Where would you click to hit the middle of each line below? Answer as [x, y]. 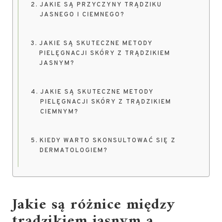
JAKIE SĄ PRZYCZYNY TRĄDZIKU [101, 5]
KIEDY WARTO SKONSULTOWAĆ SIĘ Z [108, 141]
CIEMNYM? [59, 112]
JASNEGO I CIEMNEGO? [82, 15]
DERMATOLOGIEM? [74, 151]
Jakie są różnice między [94, 205]
